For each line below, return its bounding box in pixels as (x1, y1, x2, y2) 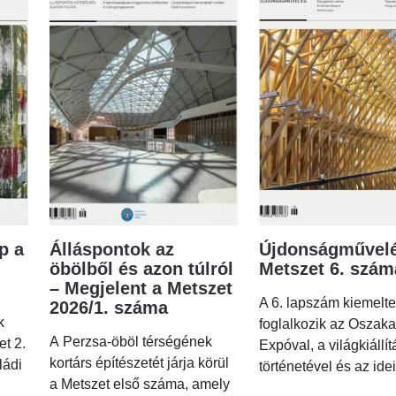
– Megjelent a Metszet (49, 278, 232, 298)
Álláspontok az (49, 239, 174, 259)
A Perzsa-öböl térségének (49, 333, 212, 349)
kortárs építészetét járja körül (49, 354, 229, 370)
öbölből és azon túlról (49, 258, 233, 278)
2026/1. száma (49, 297, 168, 317)
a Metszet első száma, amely (49, 376, 230, 392)
